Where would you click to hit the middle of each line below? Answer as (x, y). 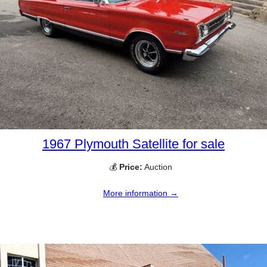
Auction (157, 167)
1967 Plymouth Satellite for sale (133, 144)
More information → (141, 193)
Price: (131, 167)
